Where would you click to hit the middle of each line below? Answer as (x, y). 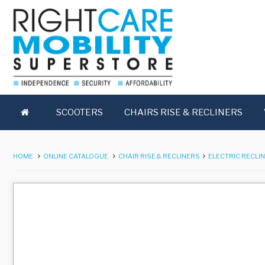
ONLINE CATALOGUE (76, 156)
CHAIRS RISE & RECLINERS (183, 112)
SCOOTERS (79, 112)
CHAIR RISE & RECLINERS (159, 156)
